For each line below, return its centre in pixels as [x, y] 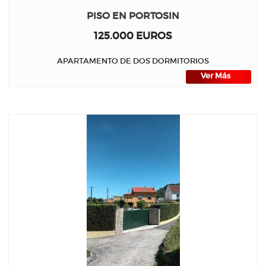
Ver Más [216, 76]
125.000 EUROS [133, 36]
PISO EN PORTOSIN [133, 16]
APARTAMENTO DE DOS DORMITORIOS [133, 61]
